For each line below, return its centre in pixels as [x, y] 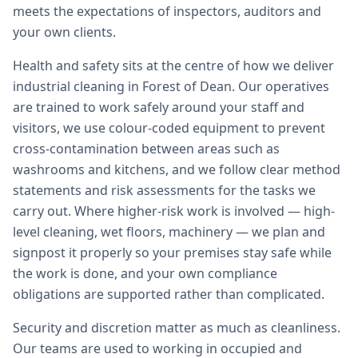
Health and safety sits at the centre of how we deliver [173, 66]
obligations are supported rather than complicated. [169, 294]
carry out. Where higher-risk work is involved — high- [174, 211]
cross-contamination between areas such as [146, 149]
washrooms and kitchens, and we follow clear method [177, 169]
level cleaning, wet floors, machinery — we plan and [169, 232]
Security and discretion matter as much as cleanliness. [177, 328]
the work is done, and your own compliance [145, 273]
